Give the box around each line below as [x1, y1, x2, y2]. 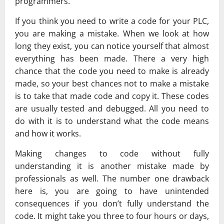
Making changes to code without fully [15, 148, 209, 159]
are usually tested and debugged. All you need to [15, 103, 209, 114]
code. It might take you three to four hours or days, [15, 210, 209, 222]
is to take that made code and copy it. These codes [15, 90, 209, 102]
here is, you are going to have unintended [15, 185, 209, 197]
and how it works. [15, 128, 81, 139]
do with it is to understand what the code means [15, 115, 209, 127]
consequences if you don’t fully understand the [15, 198, 209, 209]
